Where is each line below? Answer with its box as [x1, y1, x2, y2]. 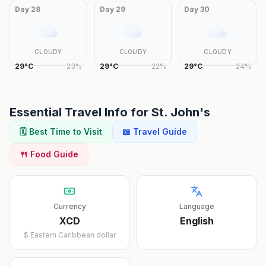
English [179, 215, 214, 227]
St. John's [151, 105, 210, 119]
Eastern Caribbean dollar [30, 230, 116, 239]
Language [179, 202, 214, 211]
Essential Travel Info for [9, 105, 151, 119]
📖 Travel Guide [122, 126, 187, 137]
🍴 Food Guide [20, 149, 78, 159]
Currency [53, 202, 86, 211]
